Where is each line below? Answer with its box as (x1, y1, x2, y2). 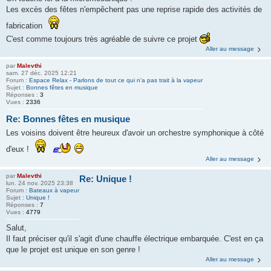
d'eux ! (6, 144, 31, 154)
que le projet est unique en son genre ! (6, 244, 140, 254)
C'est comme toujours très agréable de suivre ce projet (6, 34, 200, 44)
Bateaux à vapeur (29, 186, 79, 194)
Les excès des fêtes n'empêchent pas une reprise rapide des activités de (6, 5, 262, 14)
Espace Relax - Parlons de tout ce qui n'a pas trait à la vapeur (29, 77, 203, 83)
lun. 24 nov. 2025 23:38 (6, 179, 73, 186)
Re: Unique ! (79, 173, 132, 184)
